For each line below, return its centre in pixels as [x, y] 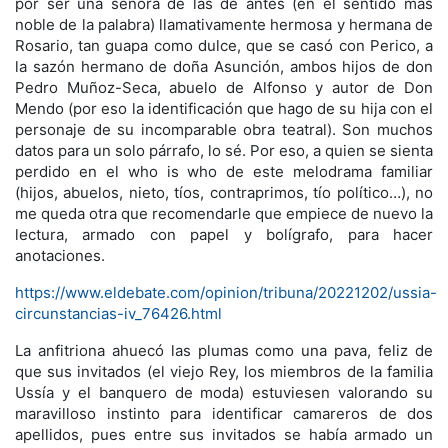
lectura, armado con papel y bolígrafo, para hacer [224, 234]
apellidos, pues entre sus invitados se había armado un [224, 434]
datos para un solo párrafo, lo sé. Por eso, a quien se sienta [224, 150]
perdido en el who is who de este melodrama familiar [224, 171]
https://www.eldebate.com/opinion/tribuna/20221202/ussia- [226, 292]
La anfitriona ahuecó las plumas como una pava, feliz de [224, 350]
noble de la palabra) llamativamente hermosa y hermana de [224, 24]
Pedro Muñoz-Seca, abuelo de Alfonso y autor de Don [224, 87]
